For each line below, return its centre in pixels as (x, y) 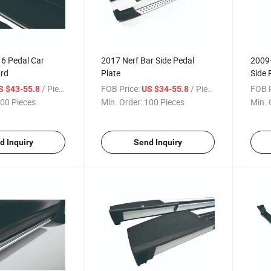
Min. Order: (122, 102)
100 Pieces (165, 102)
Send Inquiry (158, 142)
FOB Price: (121, 88)
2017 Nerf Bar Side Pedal (148, 60)
